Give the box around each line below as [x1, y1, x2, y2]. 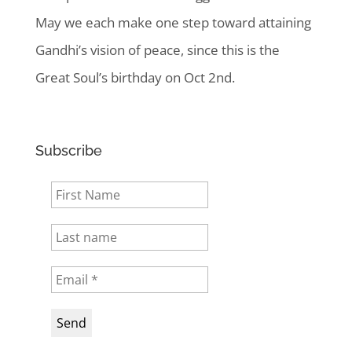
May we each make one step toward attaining [35, 13, 311, 31]
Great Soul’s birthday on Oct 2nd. [35, 68, 235, 86]
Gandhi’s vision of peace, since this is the [35, 40, 280, 59]
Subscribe [35, 141, 102, 159]
